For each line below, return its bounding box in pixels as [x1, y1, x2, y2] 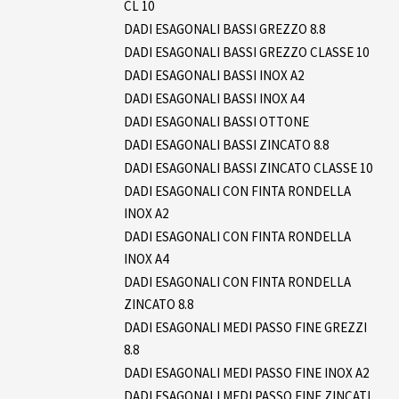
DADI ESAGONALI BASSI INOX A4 [124, 89, 304, 107]
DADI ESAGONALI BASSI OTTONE [124, 112, 309, 130]
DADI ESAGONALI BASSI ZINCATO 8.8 [124, 135, 329, 153]
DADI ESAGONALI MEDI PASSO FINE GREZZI [124, 318, 367, 336]
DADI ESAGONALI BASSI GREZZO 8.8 [124, 20, 325, 37]
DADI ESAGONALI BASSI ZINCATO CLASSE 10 [124, 159, 372, 176]
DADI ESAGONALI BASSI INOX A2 [124, 66, 304, 84]
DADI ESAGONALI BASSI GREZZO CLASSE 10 [124, 43, 369, 61]
